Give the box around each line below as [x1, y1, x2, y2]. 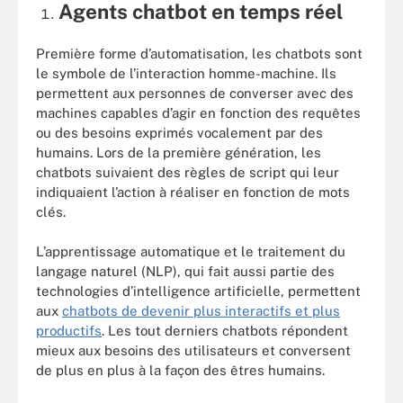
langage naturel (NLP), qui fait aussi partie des [36, 264, 335, 279]
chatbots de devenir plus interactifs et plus [62, 303, 340, 318]
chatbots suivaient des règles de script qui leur [36, 164, 339, 180]
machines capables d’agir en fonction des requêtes [36, 104, 361, 121]
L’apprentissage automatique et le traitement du [36, 244, 345, 259]
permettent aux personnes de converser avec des [36, 85, 354, 101]
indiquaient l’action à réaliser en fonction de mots [36, 184, 350, 200]
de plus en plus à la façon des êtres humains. [36, 363, 325, 378]
